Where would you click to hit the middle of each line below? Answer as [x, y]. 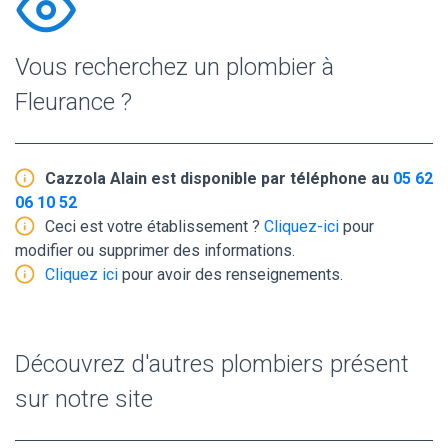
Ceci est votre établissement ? [154, 226]
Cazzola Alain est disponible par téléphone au [219, 178]
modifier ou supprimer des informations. [155, 250]
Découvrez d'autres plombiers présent [212, 363]
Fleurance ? [73, 101]
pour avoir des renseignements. [230, 274]
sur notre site [84, 398]
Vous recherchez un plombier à [174, 66]
